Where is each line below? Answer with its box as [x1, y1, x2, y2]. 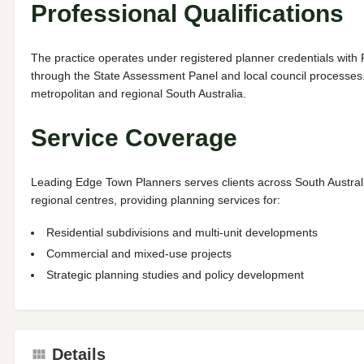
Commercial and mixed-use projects [46, 246, 232, 260]
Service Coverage [31, 123, 237, 151]
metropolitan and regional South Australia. [31, 86, 246, 100]
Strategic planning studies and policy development [46, 267, 304, 281]
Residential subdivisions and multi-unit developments [46, 225, 318, 239]
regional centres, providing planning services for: [31, 193, 280, 206]
